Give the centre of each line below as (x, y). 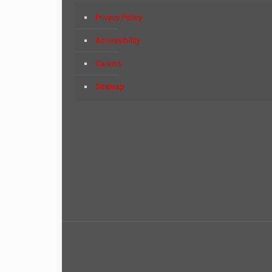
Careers (109, 63)
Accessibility (118, 40)
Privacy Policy (119, 17)
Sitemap (110, 86)
